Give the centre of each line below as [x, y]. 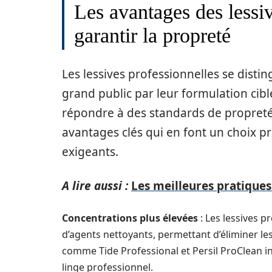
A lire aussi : [95, 186]
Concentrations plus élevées [130, 218]
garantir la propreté [152, 36]
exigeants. [90, 152]
